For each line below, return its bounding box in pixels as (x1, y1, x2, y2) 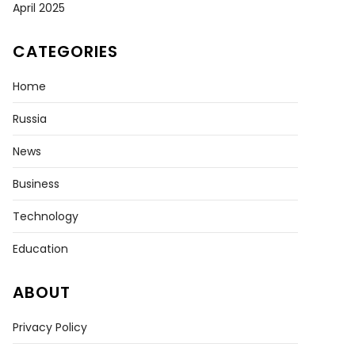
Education (13, 240, 68, 257)
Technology (13, 208, 78, 224)
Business (13, 175, 59, 192)
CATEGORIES (13, 40, 118, 63)
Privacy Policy (13, 319, 87, 335)
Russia (13, 110, 47, 127)
